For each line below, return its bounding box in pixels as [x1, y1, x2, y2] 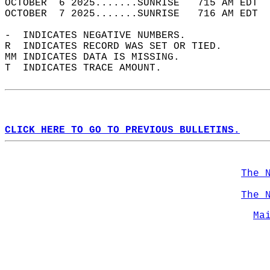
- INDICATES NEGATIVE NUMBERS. [5, 30, 198, 41]
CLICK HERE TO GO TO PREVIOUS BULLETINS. [5, 125, 240, 136]
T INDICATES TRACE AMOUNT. [5, 63, 174, 74]
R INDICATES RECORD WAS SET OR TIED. [5, 41, 234, 52]
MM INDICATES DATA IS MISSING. [5, 52, 192, 63]
